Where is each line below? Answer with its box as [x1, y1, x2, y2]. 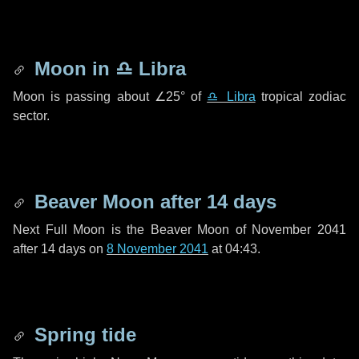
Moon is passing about [13, 90, 155, 103]
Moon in [29, 58, 115, 79]
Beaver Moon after [29, 191, 207, 212]
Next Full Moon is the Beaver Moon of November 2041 [13, 223, 346, 236]
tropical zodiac [255, 90, 347, 103]
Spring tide [29, 324, 136, 345]
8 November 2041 [107, 242, 208, 256]
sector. [13, 109, 50, 123]
